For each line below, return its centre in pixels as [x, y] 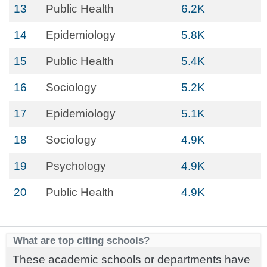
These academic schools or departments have [131, 260]
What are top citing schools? [81, 240]
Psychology [76, 166]
